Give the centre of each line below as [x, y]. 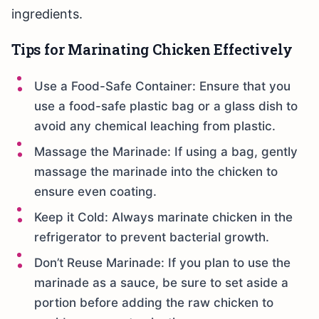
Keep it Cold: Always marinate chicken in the [163, 218]
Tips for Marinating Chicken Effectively [152, 49]
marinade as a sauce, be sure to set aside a [161, 283]
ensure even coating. [95, 192]
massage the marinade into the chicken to [156, 172]
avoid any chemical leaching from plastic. [155, 126]
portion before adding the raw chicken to [154, 303]
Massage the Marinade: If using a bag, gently [166, 152]
